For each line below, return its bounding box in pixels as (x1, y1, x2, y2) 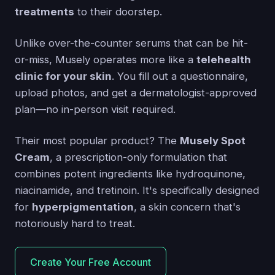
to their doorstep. (74, 5, 162, 18)
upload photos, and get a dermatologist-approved (15, 86, 257, 99)
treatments (15, 5, 74, 18)
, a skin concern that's (134, 200, 241, 213)
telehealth (196, 53, 251, 66)
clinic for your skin (15, 69, 112, 82)
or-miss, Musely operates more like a (15, 53, 196, 66)
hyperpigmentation (32, 200, 134, 213)
